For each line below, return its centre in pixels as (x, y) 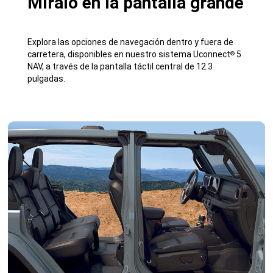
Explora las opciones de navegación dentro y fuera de (131, 42)
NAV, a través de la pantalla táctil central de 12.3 (120, 67)
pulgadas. (47, 79)
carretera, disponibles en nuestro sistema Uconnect (129, 55)
